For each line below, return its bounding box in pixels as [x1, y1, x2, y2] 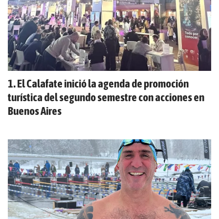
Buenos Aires [8, 104, 62, 117]
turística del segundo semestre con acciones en [8, 90, 204, 104]
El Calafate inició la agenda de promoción [17, 77, 189, 90]
